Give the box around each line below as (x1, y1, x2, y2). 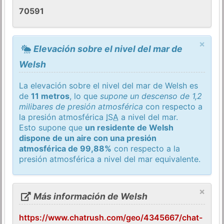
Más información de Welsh (31, 190, 147, 201)
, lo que (69, 90, 100, 101)
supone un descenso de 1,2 (100, 90, 202, 101)
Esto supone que (19, 122, 85, 132)
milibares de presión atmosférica (19, 101, 143, 111)
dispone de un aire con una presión (19, 132, 157, 143)
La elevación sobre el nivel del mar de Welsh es (19, 80, 198, 90)
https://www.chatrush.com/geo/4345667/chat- (19, 212, 203, 222)
